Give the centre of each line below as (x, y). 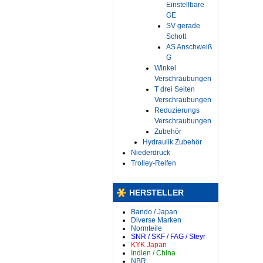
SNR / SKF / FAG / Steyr (168, 237)
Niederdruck (151, 153)
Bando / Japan (154, 212)
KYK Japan (149, 245)
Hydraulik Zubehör (172, 142)
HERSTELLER (156, 193)
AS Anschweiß (189, 47)
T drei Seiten (175, 89)
